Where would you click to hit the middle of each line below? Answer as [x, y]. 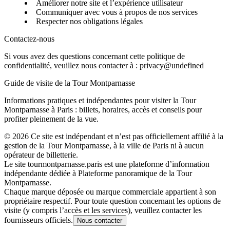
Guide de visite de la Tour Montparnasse [70, 83]
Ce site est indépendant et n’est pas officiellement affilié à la [127, 136]
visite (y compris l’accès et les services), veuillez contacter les [103, 210]
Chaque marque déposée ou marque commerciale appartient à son [110, 191]
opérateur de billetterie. [41, 155]
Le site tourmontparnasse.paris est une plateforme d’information [107, 164]
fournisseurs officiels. [39, 220]
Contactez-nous [29, 39]
